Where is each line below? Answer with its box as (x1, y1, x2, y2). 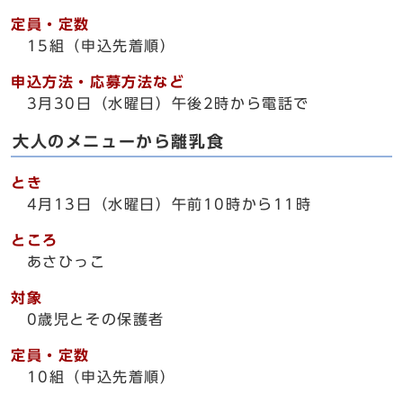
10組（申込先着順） (11, 370, 176, 384)
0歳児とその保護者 (11, 312, 165, 327)
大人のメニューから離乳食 (13, 134, 225, 149)
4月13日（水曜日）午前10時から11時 (11, 197, 312, 211)
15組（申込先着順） (11, 39, 176, 53)
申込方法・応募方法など (11, 75, 185, 89)
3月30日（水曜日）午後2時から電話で (11, 96, 310, 111)
